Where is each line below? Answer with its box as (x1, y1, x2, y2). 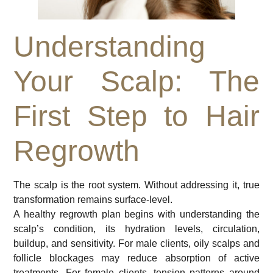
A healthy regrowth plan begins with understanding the (13, 209, 260, 220)
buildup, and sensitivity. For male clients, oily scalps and (13, 238, 260, 249)
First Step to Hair (13, 100, 260, 133)
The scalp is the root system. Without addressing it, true (13, 180, 260, 191)
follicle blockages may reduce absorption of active (13, 253, 260, 264)
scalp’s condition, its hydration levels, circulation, (13, 224, 260, 235)
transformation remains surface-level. (13, 194, 173, 205)
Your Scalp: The (13, 65, 260, 98)
